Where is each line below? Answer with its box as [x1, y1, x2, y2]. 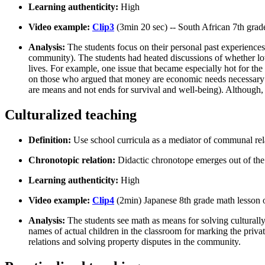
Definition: [28, 134, 73, 145]
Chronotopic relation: [28, 154, 118, 165]
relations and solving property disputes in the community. [28, 236, 241, 247]
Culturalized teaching [5, 106, 137, 122]
